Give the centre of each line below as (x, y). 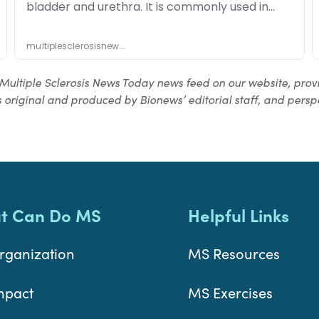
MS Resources (234, 253)
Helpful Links (239, 215)
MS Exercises (230, 293)
